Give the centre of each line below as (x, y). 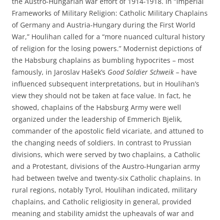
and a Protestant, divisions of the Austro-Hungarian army (106, 166)
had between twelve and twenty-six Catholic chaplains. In (106, 178)
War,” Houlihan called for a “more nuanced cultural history (108, 37)
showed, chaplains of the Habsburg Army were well (96, 107)
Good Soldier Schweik (141, 72)
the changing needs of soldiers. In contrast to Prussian (102, 143)
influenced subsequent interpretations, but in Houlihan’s (106, 84)
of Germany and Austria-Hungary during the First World (104, 25)
